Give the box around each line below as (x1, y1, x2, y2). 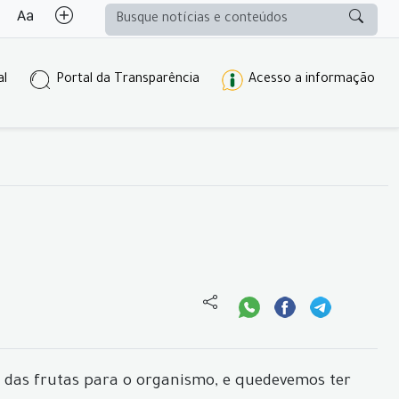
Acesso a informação (248, 73, 375, 87)
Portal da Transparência (56, 73, 199, 87)
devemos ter (263, 374, 351, 391)
